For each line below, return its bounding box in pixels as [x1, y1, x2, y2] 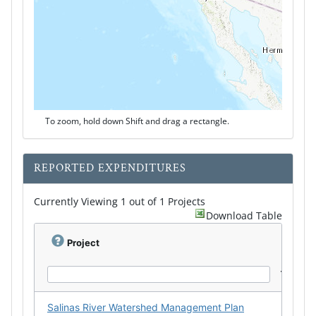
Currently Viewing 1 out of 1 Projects [34, 195, 205, 208]
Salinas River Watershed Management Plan [47, 301, 244, 313]
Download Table [206, 209, 282, 222]
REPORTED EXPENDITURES [34, 161, 186, 176]
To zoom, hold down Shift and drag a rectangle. [45, 115, 229, 127]
